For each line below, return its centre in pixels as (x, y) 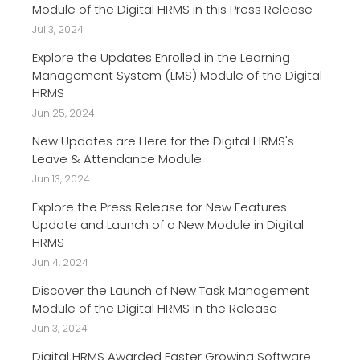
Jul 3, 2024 (58, 29)
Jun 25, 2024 (63, 112)
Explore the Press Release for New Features (160, 207)
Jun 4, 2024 (60, 262)
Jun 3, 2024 (60, 328)
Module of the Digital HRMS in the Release (155, 308)
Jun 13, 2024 (61, 178)
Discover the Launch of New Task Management (171, 290)
